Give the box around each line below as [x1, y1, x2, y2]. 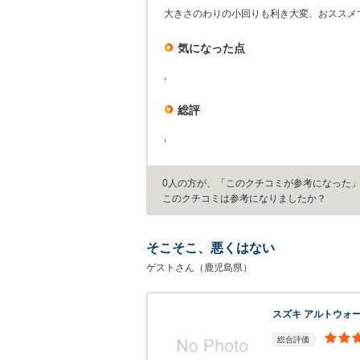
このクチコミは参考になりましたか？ [162, 193, 326, 204]
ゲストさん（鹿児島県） [146, 262, 252, 273]
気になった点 [178, 42, 245, 55]
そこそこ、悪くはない [146, 241, 275, 255]
